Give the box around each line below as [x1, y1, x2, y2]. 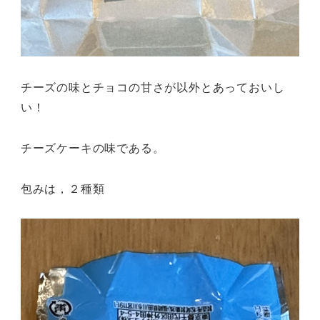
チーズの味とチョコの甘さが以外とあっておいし [20, 79, 285, 96]
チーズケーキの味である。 [20, 139, 165, 156]
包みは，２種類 [20, 179, 105, 196]
